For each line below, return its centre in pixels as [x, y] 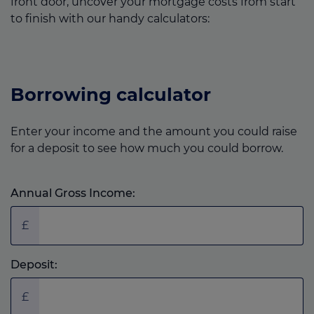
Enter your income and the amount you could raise [154, 131]
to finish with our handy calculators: [110, 19]
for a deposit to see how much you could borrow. [147, 148]
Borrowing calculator [111, 95]
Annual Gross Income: [73, 193]
